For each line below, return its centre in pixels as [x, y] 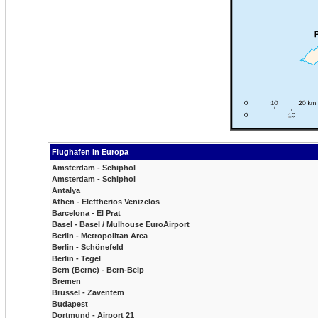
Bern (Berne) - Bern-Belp [98, 270]
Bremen [66, 281]
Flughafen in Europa [90, 152]
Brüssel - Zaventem [88, 292]
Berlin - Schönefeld [88, 247]
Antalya [66, 190]
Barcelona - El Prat [86, 213]
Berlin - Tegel [76, 258]
